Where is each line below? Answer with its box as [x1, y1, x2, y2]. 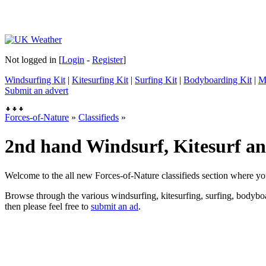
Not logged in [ [5, 55, 62, 65]
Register [92, 55, 123, 65]
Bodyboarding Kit [183, 75, 252, 85]
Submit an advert [5, 85, 68, 96]
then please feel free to [5, 201, 91, 211]
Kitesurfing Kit [72, 75, 128, 85]
